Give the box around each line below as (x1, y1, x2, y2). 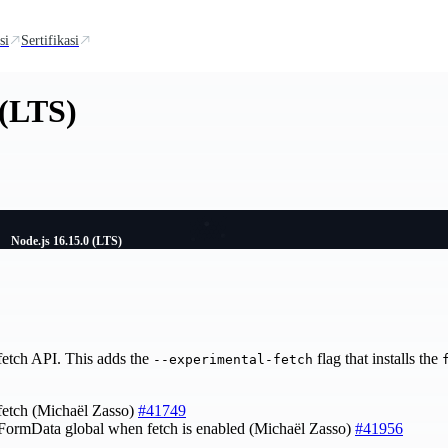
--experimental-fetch (153, 352, 313, 368)
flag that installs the (313, 350, 442, 368)
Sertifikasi (21, 32, 79, 48)
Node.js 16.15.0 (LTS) (11, 233, 123, 248)
